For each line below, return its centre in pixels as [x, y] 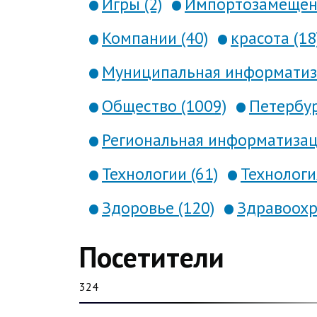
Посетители [152, 257]
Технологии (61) [160, 174]
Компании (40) [155, 38]
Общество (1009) [164, 106]
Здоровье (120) [158, 208]
